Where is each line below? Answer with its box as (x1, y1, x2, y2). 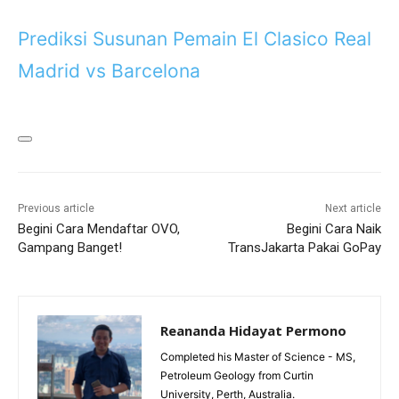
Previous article (18, 202, 94, 216)
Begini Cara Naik (286, 221, 381, 238)
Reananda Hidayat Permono (160, 322, 346, 340)
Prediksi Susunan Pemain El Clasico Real (18, 28, 371, 51)
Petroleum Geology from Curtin (160, 369, 313, 383)
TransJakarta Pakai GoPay (227, 240, 381, 256)
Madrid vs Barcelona (18, 60, 200, 83)
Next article (324, 202, 381, 216)
